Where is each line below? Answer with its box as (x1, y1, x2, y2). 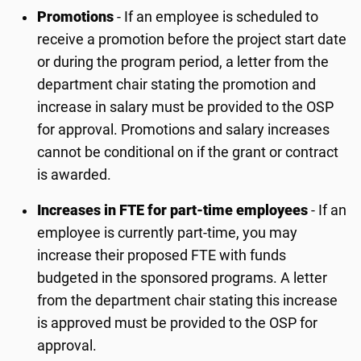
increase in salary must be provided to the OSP (37, 99, 334, 115)
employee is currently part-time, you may (37, 225, 298, 241)
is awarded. (37, 167, 112, 183)
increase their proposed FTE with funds (37, 247, 287, 263)
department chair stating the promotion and (37, 77, 317, 93)
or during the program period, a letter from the (37, 54, 330, 70)
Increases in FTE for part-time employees (37, 202, 309, 218)
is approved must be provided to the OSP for (37, 315, 318, 331)
